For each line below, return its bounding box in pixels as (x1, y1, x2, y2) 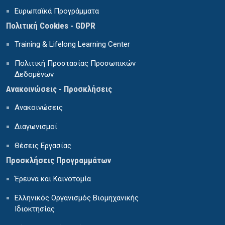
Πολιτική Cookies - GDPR (6, 21, 95, 31)
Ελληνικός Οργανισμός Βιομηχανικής (15, 193, 139, 203)
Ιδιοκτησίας (15, 204, 55, 214)
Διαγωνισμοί (15, 122, 57, 132)
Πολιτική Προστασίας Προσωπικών (15, 59, 136, 68)
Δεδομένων (15, 70, 54, 79)
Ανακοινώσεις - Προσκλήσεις (6, 84, 112, 94)
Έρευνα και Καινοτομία (15, 174, 91, 184)
